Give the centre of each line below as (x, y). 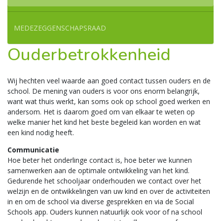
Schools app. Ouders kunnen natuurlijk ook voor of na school (105, 212)
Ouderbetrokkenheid (89, 55)
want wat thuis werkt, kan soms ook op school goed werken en (109, 101)
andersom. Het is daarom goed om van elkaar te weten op (101, 112)
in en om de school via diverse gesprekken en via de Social (101, 202)
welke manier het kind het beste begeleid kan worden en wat (104, 122)
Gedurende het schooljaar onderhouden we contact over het (104, 181)
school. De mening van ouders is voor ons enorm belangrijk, (104, 91)
